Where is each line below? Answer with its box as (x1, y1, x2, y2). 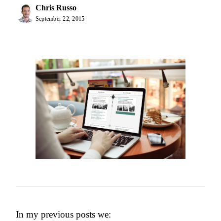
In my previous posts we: (16, 209, 111, 220)
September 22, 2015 (36, 15, 85, 22)
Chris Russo (36, 3, 76, 12)
